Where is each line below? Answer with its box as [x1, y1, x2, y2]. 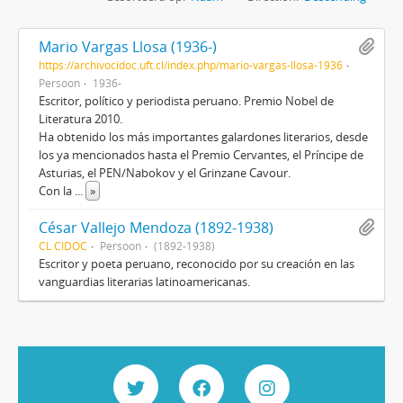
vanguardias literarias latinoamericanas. [39, 273, 250, 290]
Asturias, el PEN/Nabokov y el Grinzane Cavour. [39, 165, 291, 181]
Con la [39, 183, 75, 199]
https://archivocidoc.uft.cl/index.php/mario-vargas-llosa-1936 [39, 58, 343, 72]
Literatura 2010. [39, 111, 122, 127]
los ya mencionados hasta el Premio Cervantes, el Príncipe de [39, 147, 363, 163]
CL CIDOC [39, 238, 87, 253]
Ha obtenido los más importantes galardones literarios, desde [39, 129, 368, 145]
